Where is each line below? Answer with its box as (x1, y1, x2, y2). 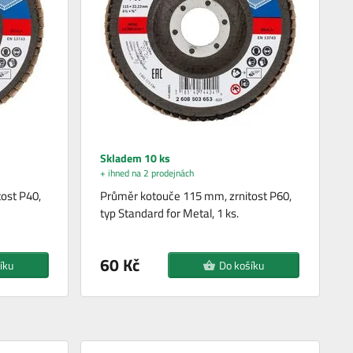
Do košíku (219, 256, 265, 273)
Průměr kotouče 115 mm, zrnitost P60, (100, 186, 292, 205)
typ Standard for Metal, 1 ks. (100, 203, 240, 222)
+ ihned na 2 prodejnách (100, 165, 195, 180)
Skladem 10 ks (100, 149, 171, 166)
